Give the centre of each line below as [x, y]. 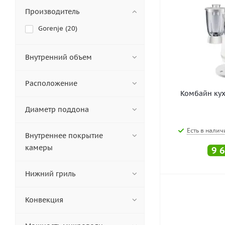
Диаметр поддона [57, 109]
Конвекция [44, 200]
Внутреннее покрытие [64, 136]
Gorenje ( [53, 28]
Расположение [51, 83]
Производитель [52, 12]
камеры [39, 148]
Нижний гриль [50, 174]
